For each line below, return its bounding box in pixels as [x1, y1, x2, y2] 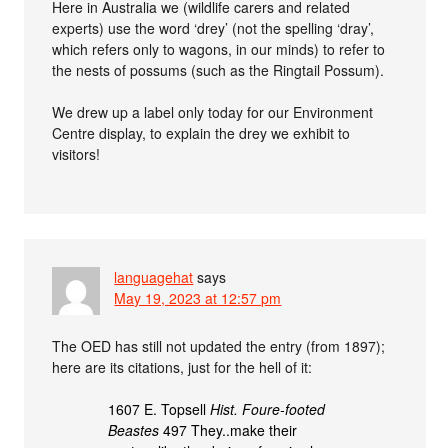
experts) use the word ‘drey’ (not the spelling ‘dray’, [52, 17, 375, 38]
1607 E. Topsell [108, 398, 211, 419]
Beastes [108, 419, 160, 440]
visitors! [52, 143, 101, 164]
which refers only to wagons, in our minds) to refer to [52, 38, 386, 59]
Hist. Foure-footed [210, 398, 326, 419]
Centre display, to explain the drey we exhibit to [52, 122, 351, 143]
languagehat [114, 266, 194, 287]
